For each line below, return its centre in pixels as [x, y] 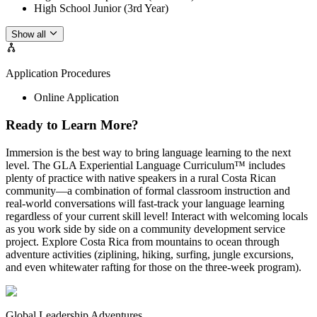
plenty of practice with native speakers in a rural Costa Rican [141, 178]
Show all [29, 35]
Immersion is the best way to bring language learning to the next [148, 152]
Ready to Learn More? [72, 125]
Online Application [76, 98]
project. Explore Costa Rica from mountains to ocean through [143, 241]
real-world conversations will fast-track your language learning [145, 203]
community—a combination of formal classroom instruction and [148, 190]
